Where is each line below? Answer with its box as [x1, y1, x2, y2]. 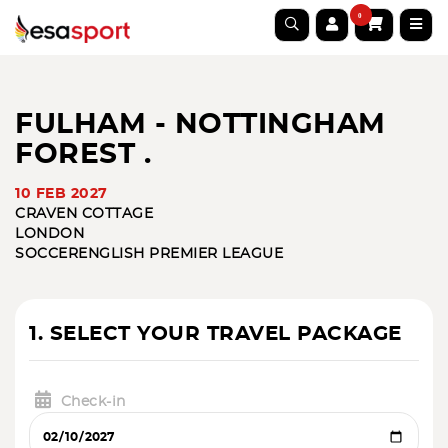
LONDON [15, 227, 84, 241]
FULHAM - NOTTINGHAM [15, 111, 386, 139]
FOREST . [15, 141, 151, 169]
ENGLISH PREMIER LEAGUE [78, 247, 283, 261]
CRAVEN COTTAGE [15, 207, 153, 221]
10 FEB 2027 [15, 187, 108, 201]
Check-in [60, 395, 126, 409]
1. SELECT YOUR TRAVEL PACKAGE [29, 324, 402, 344]
